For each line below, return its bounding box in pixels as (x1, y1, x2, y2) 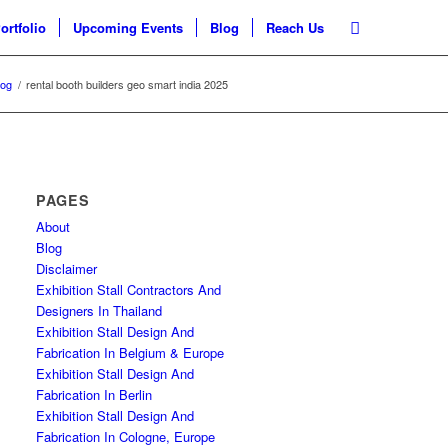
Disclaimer (36, 259, 98, 278)
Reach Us (266, 18, 325, 37)
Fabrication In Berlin (36, 385, 153, 404)
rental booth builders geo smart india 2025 (26, 76, 228, 92)
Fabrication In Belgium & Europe (36, 343, 225, 362)
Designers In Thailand (36, 301, 163, 320)
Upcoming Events (73, 18, 184, 37)
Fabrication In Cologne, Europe (36, 427, 216, 446)
